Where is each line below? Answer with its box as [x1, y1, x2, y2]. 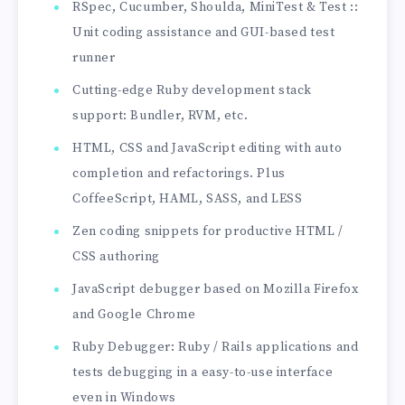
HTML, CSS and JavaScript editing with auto [72, 140, 343, 157]
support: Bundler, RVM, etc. [72, 108, 249, 125]
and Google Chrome [72, 306, 196, 324]
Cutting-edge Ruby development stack [72, 82, 313, 99]
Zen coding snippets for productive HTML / [72, 223, 344, 240]
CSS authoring [72, 249, 160, 266]
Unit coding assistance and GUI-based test [72, 24, 335, 42]
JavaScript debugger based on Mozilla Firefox [72, 281, 359, 298]
